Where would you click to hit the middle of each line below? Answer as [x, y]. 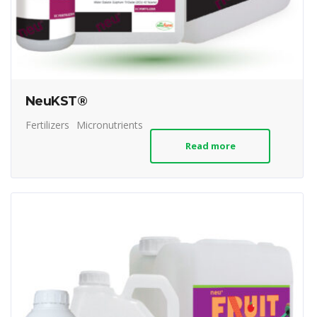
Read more [210, 146]
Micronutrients [110, 125]
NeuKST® [57, 102]
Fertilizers [47, 125]
